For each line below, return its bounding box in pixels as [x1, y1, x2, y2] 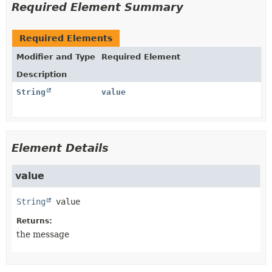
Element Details [12, 141, 109, 154]
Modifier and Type [16, 52, 95, 61]
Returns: [16, 216, 52, 225]
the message [16, 229, 69, 239]
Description [16, 69, 67, 79]
